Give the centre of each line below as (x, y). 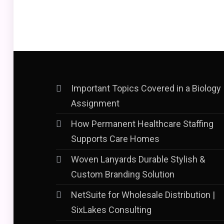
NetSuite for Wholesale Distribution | (143, 195)
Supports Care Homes (115, 139)
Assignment (95, 103)
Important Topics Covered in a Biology (146, 88)
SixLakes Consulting (111, 210)
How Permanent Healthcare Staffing (142, 124)
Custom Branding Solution (123, 174)
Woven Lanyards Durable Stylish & (138, 159)
